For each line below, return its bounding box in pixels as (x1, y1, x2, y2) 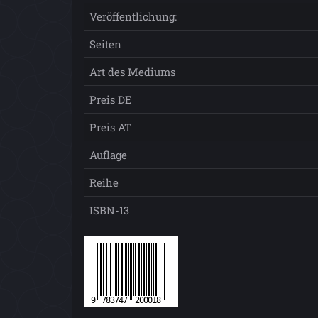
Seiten (89, 37, 121, 51)
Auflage (89, 148, 127, 162)
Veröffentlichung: (89, 9, 177, 23)
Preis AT (89, 120, 131, 134)
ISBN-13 (89, 203, 129, 217)
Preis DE (89, 92, 132, 106)
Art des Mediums (89, 65, 175, 79)
